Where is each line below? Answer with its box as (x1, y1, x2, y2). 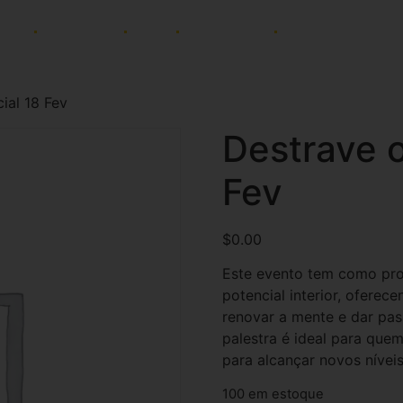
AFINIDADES (46, 23, 115, 39)
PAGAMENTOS (188, 23, 265, 39)
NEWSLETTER (286, 23, 363, 39)
